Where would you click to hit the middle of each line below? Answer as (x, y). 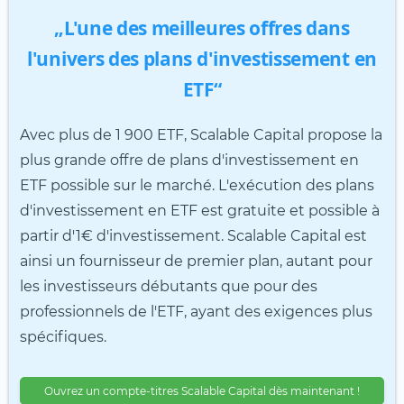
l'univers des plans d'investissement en (202, 58)
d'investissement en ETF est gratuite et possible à (200, 210)
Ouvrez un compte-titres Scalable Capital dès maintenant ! (202, 390)
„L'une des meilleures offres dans (202, 28)
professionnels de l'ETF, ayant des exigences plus (196, 311)
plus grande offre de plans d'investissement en (189, 160)
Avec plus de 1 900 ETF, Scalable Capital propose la (201, 134)
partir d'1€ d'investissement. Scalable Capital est (193, 235)
